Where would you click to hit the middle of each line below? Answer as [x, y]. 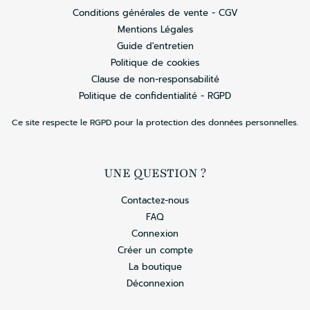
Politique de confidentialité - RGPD [155, 96]
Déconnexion [155, 284]
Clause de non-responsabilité [155, 80]
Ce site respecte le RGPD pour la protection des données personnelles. [155, 123]
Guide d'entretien [155, 46]
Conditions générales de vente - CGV [155, 13]
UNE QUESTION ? [155, 173]
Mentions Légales [155, 30]
